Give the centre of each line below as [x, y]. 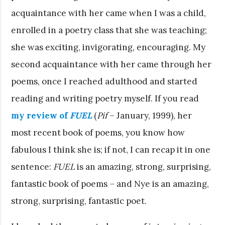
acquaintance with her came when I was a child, [109, 13]
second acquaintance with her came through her [111, 64]
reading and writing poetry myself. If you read [105, 98]
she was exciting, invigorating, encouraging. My [108, 47]
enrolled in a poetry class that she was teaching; [109, 30]
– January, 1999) [141, 115]
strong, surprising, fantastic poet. [79, 201]
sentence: [32, 166]
